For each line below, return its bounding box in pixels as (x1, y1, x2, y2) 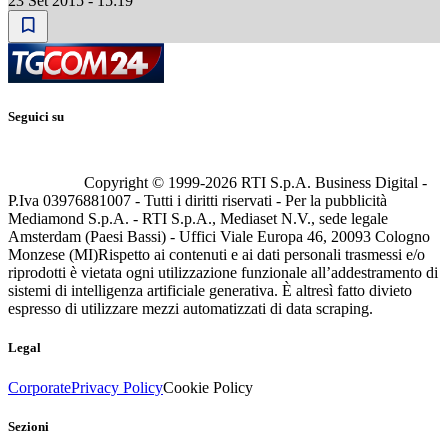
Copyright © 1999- (84, 174, 205, 192)
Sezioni (8, 418, 49, 434)
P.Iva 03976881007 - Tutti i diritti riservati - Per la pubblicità (8, 192, 387, 210)
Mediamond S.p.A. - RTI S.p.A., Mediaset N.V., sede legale (8, 210, 388, 228)
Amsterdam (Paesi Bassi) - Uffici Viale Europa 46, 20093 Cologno (8, 228, 430, 246)
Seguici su (8, 109, 64, 125)
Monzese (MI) (8, 246, 98, 264)
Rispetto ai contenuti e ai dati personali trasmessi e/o (98, 246, 425, 264)
